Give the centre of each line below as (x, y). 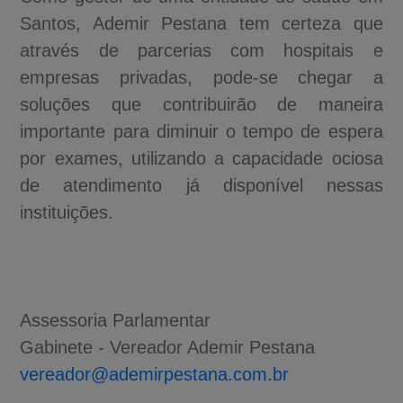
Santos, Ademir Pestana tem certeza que (201, 23)
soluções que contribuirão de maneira (201, 104)
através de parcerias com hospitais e (201, 50)
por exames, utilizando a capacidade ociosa (201, 158)
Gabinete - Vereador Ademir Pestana (168, 347)
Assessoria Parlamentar (116, 320)
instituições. (67, 212)
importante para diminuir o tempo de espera (201, 131)
